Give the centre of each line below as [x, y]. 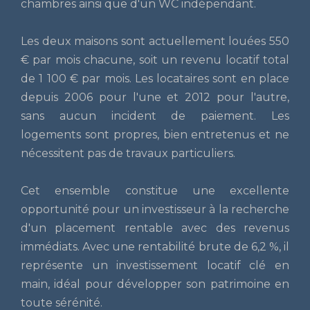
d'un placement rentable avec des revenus [155, 228]
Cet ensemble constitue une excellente [155, 190]
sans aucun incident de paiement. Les [155, 116]
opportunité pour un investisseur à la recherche [155, 209]
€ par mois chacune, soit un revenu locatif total [155, 60]
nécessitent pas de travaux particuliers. [128, 153]
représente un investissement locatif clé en [155, 265]
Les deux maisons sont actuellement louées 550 [155, 41]
